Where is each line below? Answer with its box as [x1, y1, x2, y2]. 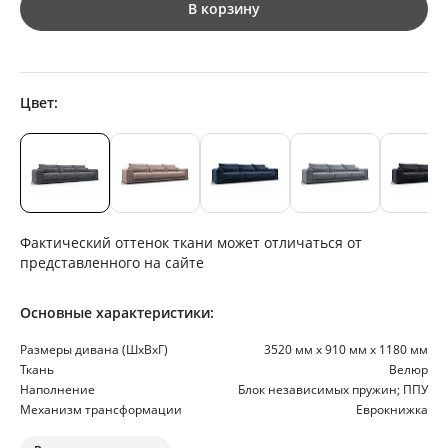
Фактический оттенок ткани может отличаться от [20, 233, 362, 253]
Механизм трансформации [20, 401, 182, 419]
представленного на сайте [20, 253, 204, 273]
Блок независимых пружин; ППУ [238, 381, 428, 399]
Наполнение [20, 381, 95, 399]
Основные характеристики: [20, 303, 214, 323]
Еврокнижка [356, 401, 428, 419]
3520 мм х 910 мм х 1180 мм [264, 341, 428, 359]
